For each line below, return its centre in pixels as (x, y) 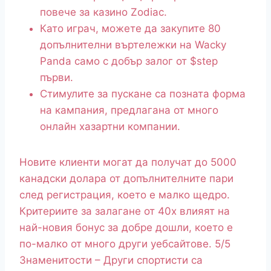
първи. (57, 78)
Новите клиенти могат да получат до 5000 (128, 162)
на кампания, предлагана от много (129, 110)
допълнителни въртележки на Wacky (133, 45)
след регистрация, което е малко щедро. (125, 195)
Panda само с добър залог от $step (129, 61)
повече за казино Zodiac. (103, 12)
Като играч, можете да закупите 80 (130, 29)
